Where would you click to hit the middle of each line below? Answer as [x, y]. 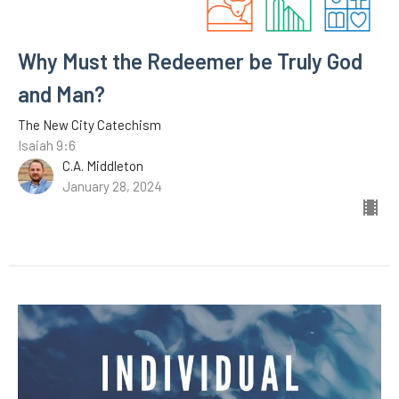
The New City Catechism [90, 125]
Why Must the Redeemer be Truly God [190, 61]
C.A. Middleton [103, 166]
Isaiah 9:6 [47, 146]
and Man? [61, 94]
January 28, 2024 [112, 187]
